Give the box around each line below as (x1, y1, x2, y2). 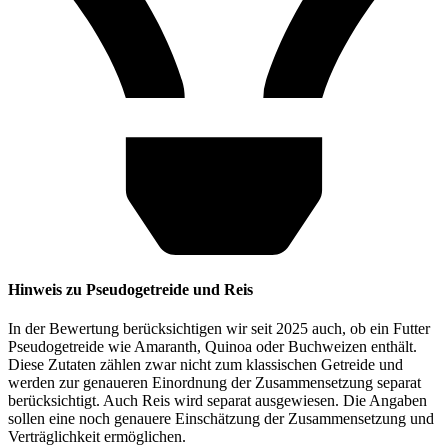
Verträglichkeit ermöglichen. (8, 427, 186, 445)
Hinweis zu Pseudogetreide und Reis (8, 280, 253, 298)
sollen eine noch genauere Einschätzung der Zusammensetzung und (8, 409, 434, 427)
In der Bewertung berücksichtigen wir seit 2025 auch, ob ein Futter (8, 319, 430, 337)
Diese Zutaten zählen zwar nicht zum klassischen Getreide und (8, 355, 403, 373)
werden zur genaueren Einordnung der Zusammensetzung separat (8, 373, 421, 391)
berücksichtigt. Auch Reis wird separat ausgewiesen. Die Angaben (8, 391, 427, 409)
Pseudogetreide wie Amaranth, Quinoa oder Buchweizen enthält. (8, 337, 417, 355)
